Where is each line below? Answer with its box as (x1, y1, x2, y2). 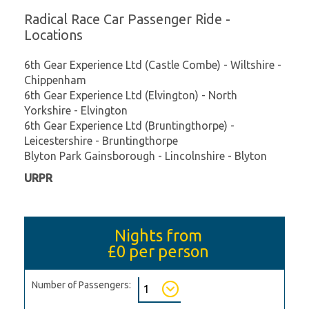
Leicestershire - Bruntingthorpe (24, 134, 178, 147)
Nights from (114, 226, 202, 244)
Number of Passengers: (32, 279, 131, 290)
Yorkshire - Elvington (24, 103, 128, 117)
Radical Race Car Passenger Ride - (24, 11, 230, 27)
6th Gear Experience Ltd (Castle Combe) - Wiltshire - (24, 58, 281, 71)
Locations (24, 27, 83, 43)
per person (125, 241, 209, 260)
